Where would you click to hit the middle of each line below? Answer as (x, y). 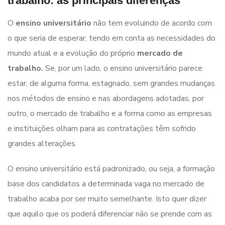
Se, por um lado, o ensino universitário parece (123, 69)
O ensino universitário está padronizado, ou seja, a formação (111, 169)
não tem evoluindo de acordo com (152, 23)
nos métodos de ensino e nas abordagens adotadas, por (106, 99)
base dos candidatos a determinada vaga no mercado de (106, 184)
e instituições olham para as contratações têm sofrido (102, 129)
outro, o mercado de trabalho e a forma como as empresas (110, 114)
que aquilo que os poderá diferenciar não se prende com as (110, 214)
